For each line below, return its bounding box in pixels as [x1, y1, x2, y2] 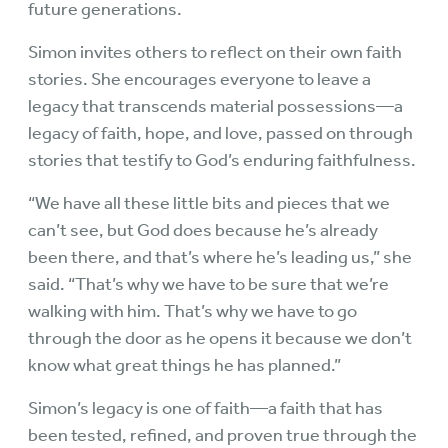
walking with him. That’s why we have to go [28, 300, 357, 322]
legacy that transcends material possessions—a [28, 95, 403, 117]
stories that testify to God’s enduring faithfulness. [28, 149, 416, 171]
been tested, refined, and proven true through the [28, 424, 417, 446]
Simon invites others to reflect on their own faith [28, 41, 402, 63]
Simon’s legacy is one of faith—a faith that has [28, 397, 383, 419]
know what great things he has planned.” [28, 354, 341, 376]
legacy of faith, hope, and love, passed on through [28, 122, 413, 144]
